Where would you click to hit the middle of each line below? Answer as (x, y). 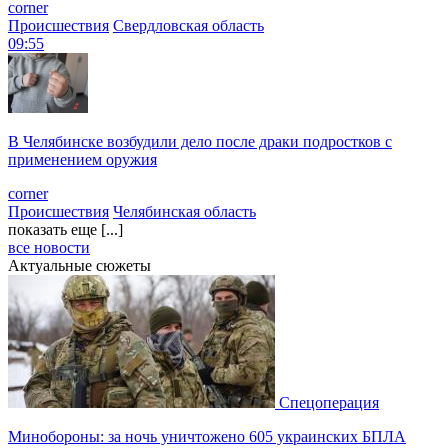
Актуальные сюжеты (79, 265)
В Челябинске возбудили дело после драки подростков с (200, 141)
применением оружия (82, 159)
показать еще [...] (65, 229)
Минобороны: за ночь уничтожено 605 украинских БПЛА (207, 436)
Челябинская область (184, 211)
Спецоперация (329, 402)
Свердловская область (188, 25)
